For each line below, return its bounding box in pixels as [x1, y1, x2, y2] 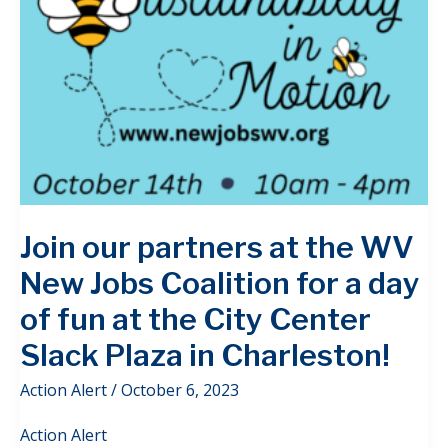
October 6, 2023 [121, 378, 239, 401]
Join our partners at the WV [20, 228, 414, 265]
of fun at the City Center [20, 300, 371, 337]
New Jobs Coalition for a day [20, 264, 420, 301]
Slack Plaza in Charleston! [20, 336, 390, 373]
